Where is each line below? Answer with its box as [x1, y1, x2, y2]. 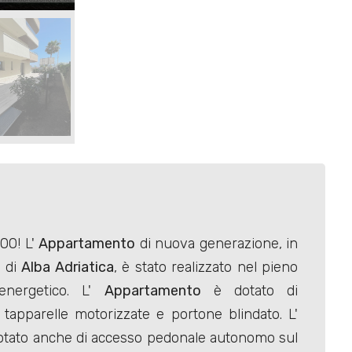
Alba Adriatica [21, 258, 114, 277]
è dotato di [200, 282, 299, 300]
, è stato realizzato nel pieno [113, 258, 299, 277]
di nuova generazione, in [135, 235, 299, 253]
